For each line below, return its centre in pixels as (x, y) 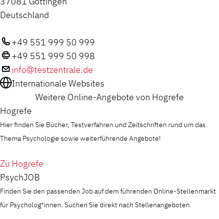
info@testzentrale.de (52, 70)
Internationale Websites (58, 83)
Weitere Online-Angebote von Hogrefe (109, 97)
